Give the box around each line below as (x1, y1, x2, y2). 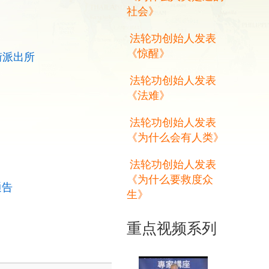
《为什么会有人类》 (127, 128, 224, 145)
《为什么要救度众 (127, 171, 213, 187)
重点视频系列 (127, 216, 217, 238)
